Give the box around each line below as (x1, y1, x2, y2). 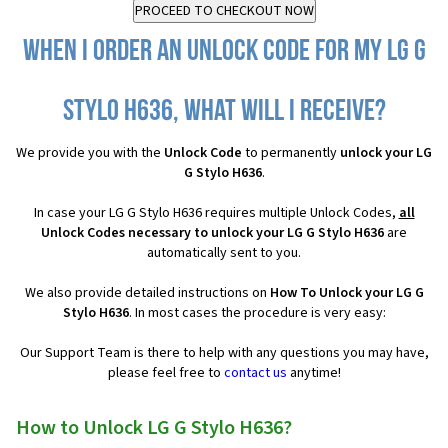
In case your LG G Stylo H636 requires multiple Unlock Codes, (33, 203, 399, 224)
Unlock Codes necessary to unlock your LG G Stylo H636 (41, 223, 384, 244)
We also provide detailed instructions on (24, 283, 270, 304)
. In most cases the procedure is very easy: (128, 303, 386, 324)
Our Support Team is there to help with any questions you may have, (19, 343, 429, 364)
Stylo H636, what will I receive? (62, 97, 386, 129)
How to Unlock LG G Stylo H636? (16, 414, 292, 443)
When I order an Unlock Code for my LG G (22, 37, 426, 69)
